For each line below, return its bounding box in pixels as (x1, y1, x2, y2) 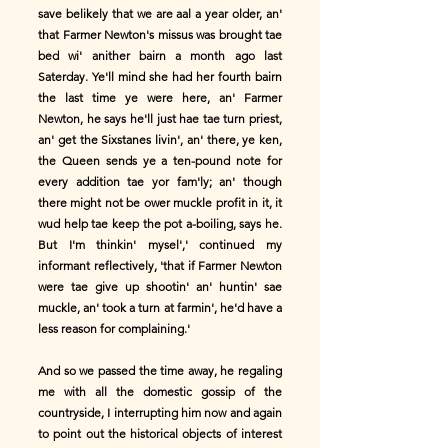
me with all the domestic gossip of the (38, 384, 282, 399)
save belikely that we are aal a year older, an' (38, 6, 282, 21)
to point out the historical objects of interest (38, 426, 282, 441)
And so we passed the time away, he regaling (38, 363, 282, 378)
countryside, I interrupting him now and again (38, 405, 282, 420)
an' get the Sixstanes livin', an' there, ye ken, (38, 132, 282, 147)
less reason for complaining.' (38, 321, 190, 336)
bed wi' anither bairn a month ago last (38, 48, 282, 63)
